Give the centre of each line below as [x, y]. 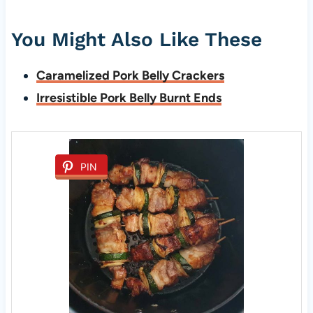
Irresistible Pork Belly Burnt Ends [129, 98]
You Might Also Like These [136, 40]
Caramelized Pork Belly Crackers [130, 76]
